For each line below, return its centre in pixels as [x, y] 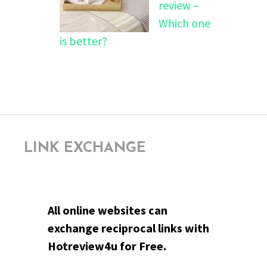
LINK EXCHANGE [85, 148]
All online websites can [108, 210]
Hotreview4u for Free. [107, 246]
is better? [83, 41]
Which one [184, 23]
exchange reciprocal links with [128, 228]
